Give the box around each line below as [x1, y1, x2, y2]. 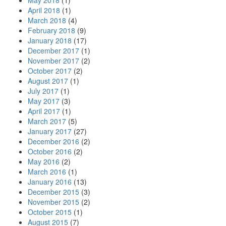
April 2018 [28, 5, 60, 15]
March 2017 [28, 116, 66, 126]
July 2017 [28, 86, 59, 96]
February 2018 [28, 25, 75, 35]
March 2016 [28, 166, 66, 177]
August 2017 [28, 76, 68, 86]
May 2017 [28, 96, 60, 106]
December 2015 [28, 187, 79, 197]
